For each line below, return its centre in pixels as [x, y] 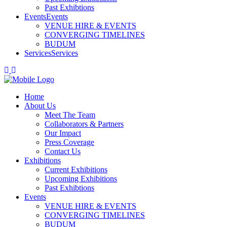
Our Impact [63, 133]
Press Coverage [69, 142]
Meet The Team [70, 115]
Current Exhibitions [76, 169]
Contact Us [63, 151]
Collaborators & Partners [84, 124]
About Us [40, 106]
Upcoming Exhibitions [81, 179]
